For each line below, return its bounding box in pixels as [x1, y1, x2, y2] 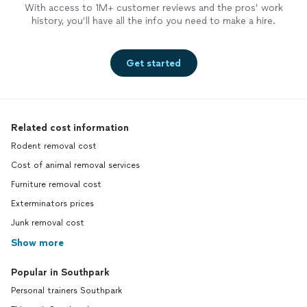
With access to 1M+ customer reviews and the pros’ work [24, 2, 283, 14]
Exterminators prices [11, 199, 94, 209]
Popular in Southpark [11, 267, 110, 279]
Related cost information [11, 122, 129, 134]
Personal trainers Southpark [11, 286, 122, 296]
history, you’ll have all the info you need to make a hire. [32, 15, 275, 27]
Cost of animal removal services [11, 160, 140, 171]
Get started [126, 57, 181, 69]
